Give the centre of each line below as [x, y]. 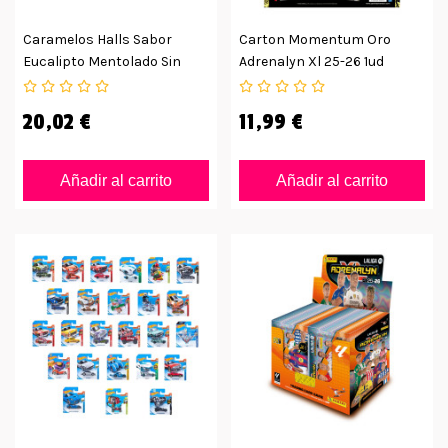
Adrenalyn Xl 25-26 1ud [311, 62]
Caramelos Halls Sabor [97, 40]
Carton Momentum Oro [315, 40]
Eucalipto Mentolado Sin [102, 62]
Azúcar [45, 84]
